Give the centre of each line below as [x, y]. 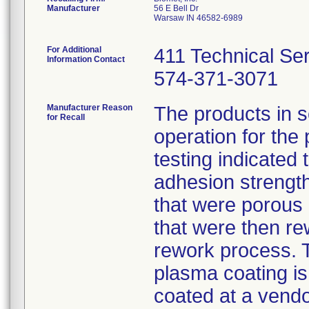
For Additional [74, 50]
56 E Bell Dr [176, 8]
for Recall [66, 117]
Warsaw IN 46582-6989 [198, 18]
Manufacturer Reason [90, 108]
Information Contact [86, 59]
